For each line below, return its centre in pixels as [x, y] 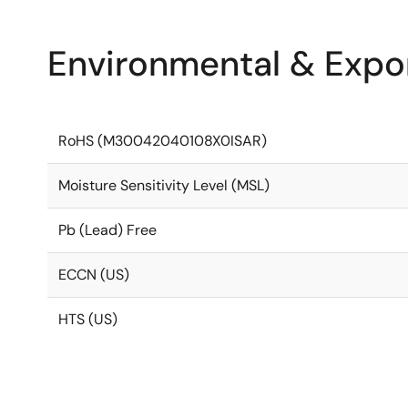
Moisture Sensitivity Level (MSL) [164, 185]
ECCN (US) [94, 275]
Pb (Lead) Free [107, 230]
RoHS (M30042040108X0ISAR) [163, 141]
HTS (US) [88, 319]
